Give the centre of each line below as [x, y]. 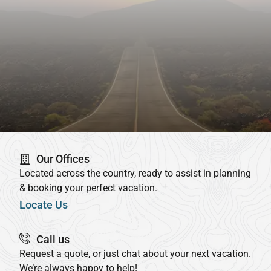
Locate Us [44, 205]
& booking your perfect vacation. [88, 188]
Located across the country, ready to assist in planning [135, 174]
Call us [53, 240]
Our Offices [63, 159]
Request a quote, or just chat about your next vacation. [135, 254]
